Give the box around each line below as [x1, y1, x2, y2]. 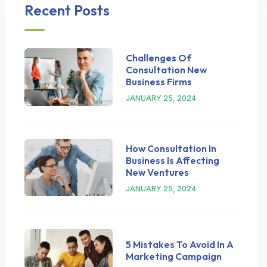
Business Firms [125, 76, 192, 88]
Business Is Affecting [125, 154, 219, 166]
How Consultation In [125, 142, 216, 154]
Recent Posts [24, 1, 110, 20]
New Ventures [125, 166, 189, 178]
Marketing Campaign [125, 250, 222, 263]
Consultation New [125, 64, 207, 76]
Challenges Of [125, 52, 191, 64]
